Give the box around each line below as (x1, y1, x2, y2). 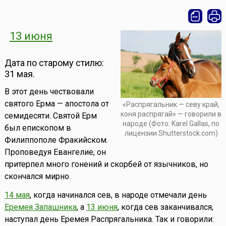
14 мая (4, 190, 30, 200)
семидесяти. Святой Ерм (4, 111, 97, 121)
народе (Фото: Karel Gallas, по (123, 119, 220, 128)
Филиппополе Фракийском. (4, 135, 108, 145)
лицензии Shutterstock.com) (124, 129, 218, 137)
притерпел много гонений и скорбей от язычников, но (4, 159, 208, 169)
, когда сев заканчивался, (117, 202, 213, 212)
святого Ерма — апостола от (4, 99, 109, 109)
